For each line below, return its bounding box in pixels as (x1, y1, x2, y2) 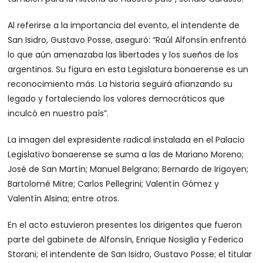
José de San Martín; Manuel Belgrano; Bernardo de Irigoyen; (8, 163, 249, 175)
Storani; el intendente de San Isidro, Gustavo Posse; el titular (8, 248, 252, 260)
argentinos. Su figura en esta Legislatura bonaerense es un (8, 63, 249, 75)
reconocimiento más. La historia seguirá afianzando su (8, 78, 233, 90)
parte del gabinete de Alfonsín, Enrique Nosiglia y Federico (8, 234, 244, 245)
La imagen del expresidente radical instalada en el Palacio (8, 134, 245, 146)
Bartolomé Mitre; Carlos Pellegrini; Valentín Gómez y (8, 178, 220, 190)
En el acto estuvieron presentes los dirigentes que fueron (8, 219, 242, 231)
